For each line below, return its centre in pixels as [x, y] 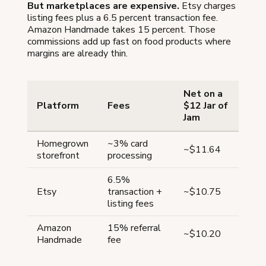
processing [130, 155]
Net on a [203, 94]
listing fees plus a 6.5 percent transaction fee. [123, 18]
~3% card [128, 143]
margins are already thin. [77, 53]
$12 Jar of [206, 105]
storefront [58, 155]
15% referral [134, 228]
